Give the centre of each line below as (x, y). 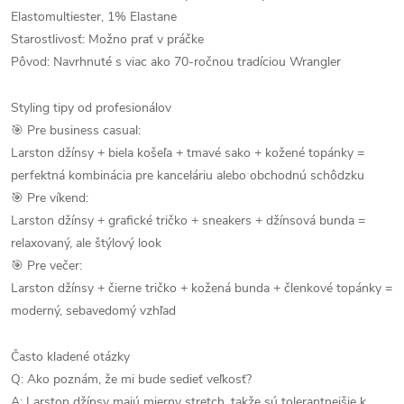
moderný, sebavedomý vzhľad (93, 311)
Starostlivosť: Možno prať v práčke (107, 39)
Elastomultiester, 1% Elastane (94, 17)
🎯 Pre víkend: (50, 198)
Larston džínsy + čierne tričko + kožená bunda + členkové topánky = (202, 288)
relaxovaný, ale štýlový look (86, 243)
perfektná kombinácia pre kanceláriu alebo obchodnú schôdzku (188, 175)
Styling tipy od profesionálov (91, 108)
